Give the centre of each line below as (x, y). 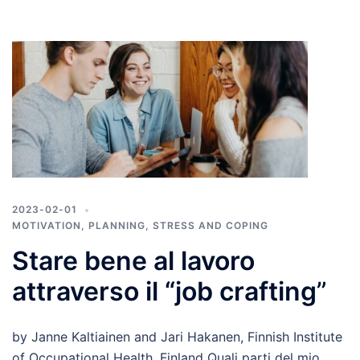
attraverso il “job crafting (164, 292)
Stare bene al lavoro (133, 261)
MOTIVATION (47, 226)
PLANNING (117, 226)
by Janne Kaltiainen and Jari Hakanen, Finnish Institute (177, 337)
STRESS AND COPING (211, 226)
